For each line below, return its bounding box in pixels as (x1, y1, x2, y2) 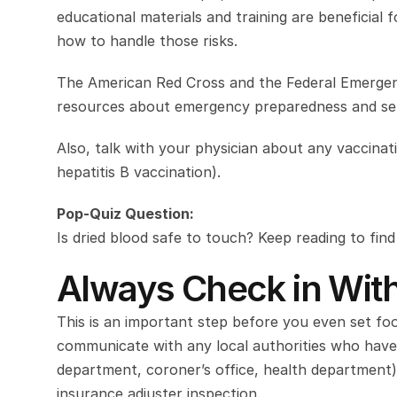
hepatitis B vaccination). (57, 163, 221, 181)
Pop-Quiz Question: (57, 205, 194, 222)
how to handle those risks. (57, 32, 237, 50)
